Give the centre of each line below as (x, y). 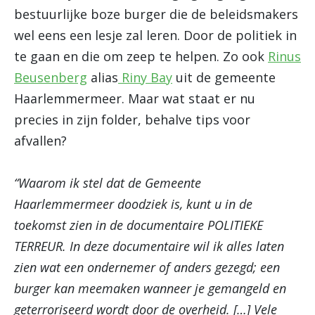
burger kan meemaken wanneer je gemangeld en (150, 288)
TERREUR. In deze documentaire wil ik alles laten (149, 246)
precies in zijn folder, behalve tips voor (132, 120)
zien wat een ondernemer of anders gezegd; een (147, 267)
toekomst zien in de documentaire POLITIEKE (139, 225)
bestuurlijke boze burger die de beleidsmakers (156, 14)
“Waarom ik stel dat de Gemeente (108, 183)
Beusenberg (51, 77)
